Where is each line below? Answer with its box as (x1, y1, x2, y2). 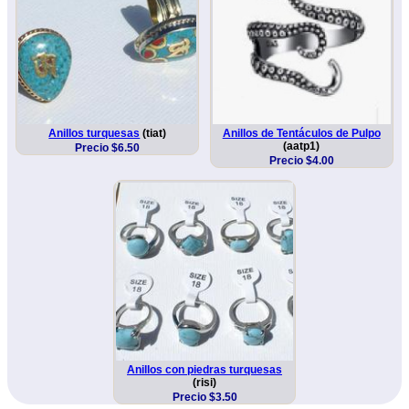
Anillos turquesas (48, 127, 141, 141)
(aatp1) (283, 140, 320, 153)
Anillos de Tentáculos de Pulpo (222, 127, 381, 141)
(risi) (193, 376, 216, 390)
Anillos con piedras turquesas (127, 363, 282, 377)
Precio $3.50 (172, 391, 237, 404)
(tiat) (140, 127, 167, 141)
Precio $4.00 (268, 154, 334, 168)
